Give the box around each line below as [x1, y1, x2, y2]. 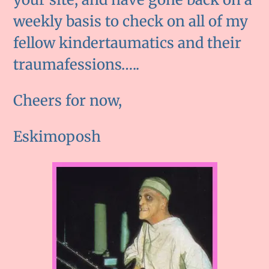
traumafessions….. [13, 55, 140, 74]
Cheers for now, [13, 91, 122, 110]
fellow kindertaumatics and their [13, 33, 242, 52]
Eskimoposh [13, 127, 101, 146]
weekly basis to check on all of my [13, 11, 249, 31]
